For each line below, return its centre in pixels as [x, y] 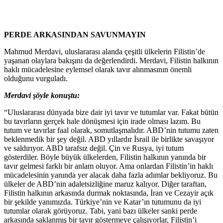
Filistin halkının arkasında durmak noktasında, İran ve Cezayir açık [109, 193]
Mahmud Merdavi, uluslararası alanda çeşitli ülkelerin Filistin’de [105, 52]
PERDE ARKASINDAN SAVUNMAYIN [75, 35]
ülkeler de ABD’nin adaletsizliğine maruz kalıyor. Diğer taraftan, [105, 184]
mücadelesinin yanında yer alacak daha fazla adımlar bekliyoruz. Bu [111, 175]
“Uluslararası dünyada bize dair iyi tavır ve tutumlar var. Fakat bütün [111, 112]
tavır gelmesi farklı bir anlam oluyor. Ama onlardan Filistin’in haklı [109, 166]
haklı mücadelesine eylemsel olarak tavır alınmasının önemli [98, 70]
